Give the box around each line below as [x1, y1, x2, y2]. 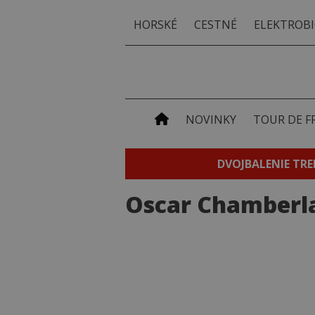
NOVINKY [185, 112, 236, 127]
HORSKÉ [134, 17, 177, 32]
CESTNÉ [194, 17, 237, 32]
